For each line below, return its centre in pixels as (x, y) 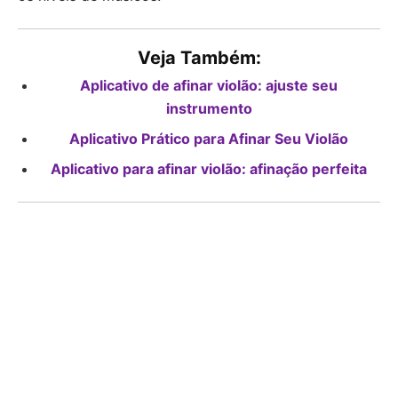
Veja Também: (199, 58)
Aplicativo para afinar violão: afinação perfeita (209, 169)
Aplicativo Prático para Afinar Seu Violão (209, 139)
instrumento (209, 109)
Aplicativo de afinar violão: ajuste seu (209, 86)
